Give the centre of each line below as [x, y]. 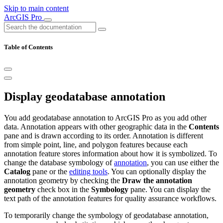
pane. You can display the [169, 190]
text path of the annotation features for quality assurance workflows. [110, 199]
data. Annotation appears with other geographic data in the [96, 127]
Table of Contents [28, 47]
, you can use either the [183, 163]
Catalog [17, 172]
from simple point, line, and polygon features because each [96, 145]
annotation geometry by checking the [63, 181]
